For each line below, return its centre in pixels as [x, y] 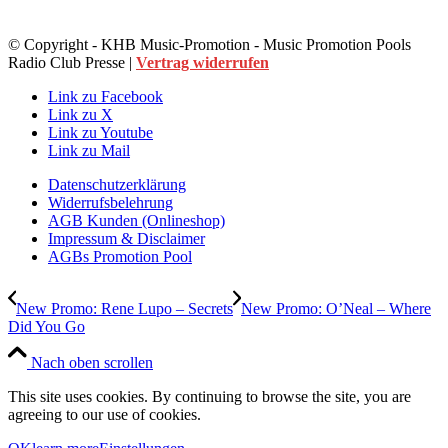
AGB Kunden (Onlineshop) [136, 220]
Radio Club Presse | [72, 62]
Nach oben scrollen [92, 362]
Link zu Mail [89, 150]
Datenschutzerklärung [117, 184]
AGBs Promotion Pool [120, 256]
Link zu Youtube [100, 132]
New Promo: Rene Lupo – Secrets [124, 308]
